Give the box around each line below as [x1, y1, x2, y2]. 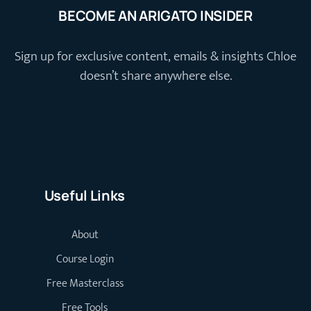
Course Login [56, 249, 114, 269]
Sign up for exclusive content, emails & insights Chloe [15, 46, 296, 68]
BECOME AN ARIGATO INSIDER [58, 6, 253, 26]
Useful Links [44, 185, 126, 205]
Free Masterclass [46, 274, 124, 293]
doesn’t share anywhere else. [79, 65, 232, 87]
